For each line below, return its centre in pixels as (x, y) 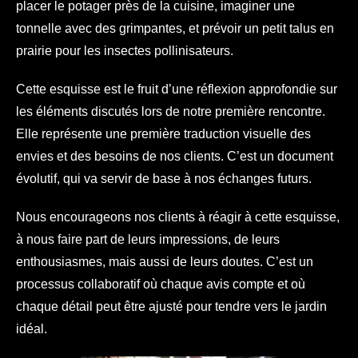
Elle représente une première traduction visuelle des (163, 134)
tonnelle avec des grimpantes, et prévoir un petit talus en (175, 29)
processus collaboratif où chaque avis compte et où (161, 284)
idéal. (32, 329)
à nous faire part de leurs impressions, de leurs (148, 240)
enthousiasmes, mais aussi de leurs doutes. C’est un (165, 262)
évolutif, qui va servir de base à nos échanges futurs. (164, 179)
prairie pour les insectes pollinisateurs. (125, 51)
